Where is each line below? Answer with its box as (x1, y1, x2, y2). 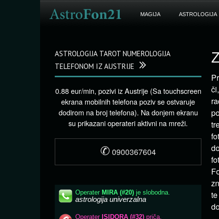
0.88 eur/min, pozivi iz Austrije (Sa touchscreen (55, 86, 201, 96)
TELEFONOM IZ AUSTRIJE (55, 62, 134, 71)
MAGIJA (140, 11, 160, 17)
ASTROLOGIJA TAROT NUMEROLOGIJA (55, 49, 170, 58)
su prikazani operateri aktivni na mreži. (68, 118, 188, 128)
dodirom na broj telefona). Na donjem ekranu (58, 107, 198, 117)
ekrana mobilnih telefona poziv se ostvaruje (61, 96, 195, 107)
